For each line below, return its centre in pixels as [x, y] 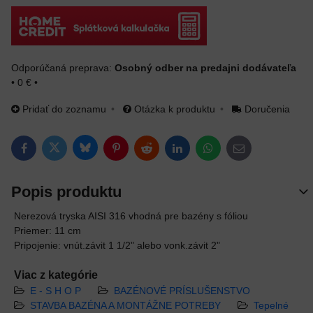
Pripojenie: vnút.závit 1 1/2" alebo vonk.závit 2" [117, 245]
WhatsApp [230, 152]
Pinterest [134, 152]
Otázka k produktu [174, 109]
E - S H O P [56, 291]
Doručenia [267, 109]
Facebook [45, 152]
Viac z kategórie [56, 275]
